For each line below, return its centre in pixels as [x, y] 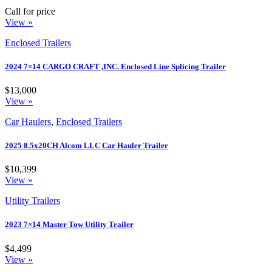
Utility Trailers [32, 201]
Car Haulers [28, 121]
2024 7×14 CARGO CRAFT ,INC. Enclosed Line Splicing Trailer [115, 66]
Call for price [30, 11]
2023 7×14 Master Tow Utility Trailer [69, 225]
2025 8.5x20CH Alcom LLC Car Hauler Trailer [87, 146]
